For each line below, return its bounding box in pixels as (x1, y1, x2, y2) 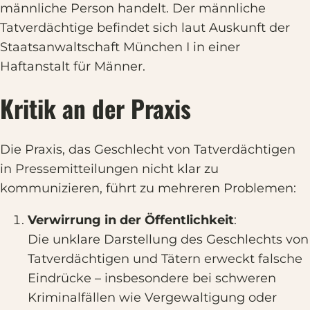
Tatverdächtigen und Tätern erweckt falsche (28, 251, 302, 266)
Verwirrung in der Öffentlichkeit (28, 212, 234, 228)
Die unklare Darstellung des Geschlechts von (28, 232, 309, 247)
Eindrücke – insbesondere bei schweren (28, 271, 276, 286)
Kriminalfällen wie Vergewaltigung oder (28, 290, 277, 305)
